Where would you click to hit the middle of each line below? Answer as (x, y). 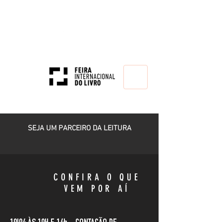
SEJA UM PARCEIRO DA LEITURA (79, 128)
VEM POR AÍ (97, 189)
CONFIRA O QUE (97, 177)
